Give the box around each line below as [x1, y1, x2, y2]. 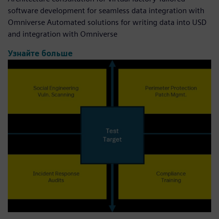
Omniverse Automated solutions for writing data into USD [8, 17, 207, 27]
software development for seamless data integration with [8, 5, 204, 15]
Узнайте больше [8, 49, 73, 59]
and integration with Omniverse [8, 29, 117, 39]
